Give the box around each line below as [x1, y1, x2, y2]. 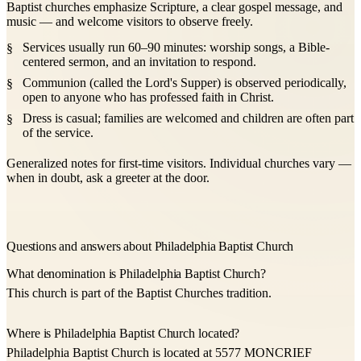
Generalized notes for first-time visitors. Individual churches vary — [6, 156, 351, 171]
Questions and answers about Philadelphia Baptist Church [6, 239, 294, 254]
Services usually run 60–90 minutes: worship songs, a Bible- [23, 40, 330, 55]
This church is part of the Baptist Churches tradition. [6, 286, 272, 301]
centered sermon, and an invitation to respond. [23, 55, 256, 69]
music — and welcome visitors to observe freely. [6, 15, 253, 29]
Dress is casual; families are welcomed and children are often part [23, 111, 354, 126]
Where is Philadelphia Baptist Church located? [6, 326, 240, 341]
